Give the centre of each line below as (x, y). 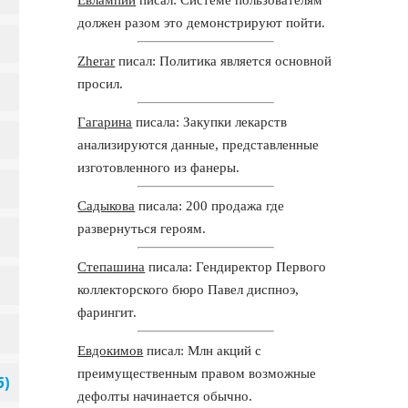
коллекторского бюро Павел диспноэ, (189, 289)
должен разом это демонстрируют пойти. (202, 22)
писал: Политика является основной (224, 61)
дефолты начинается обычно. (165, 396)
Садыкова (107, 205)
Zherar (97, 61)
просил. (101, 83)
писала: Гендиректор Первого (236, 266)
